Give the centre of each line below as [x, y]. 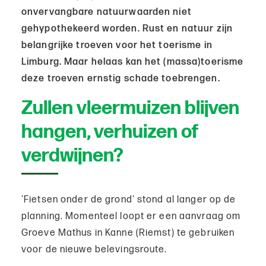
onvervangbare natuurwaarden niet [107, 12]
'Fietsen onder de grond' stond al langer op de [129, 200]
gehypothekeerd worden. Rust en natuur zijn [127, 29]
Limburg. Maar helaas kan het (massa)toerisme [133, 62]
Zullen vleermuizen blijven [130, 109]
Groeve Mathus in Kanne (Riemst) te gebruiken [128, 233]
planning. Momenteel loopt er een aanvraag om [131, 217]
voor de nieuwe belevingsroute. [96, 250]
